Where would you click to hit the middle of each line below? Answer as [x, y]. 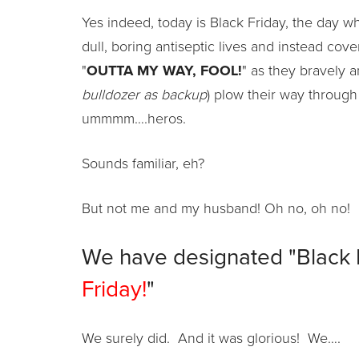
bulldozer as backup [144, 94]
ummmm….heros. [134, 118]
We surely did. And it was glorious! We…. [211, 338]
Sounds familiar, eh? [143, 163]
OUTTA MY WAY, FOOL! [164, 70]
